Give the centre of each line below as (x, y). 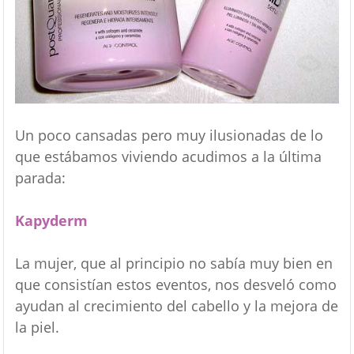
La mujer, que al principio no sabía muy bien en (173, 263)
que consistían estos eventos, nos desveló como (175, 284)
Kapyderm (51, 220)
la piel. (37, 327)
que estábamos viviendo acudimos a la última (168, 156)
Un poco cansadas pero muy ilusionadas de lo (169, 135)
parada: (40, 177)
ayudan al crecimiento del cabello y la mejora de (176, 305)
